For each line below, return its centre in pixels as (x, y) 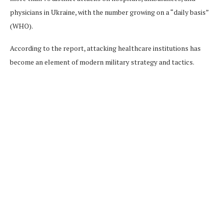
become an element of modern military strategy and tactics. (102, 62)
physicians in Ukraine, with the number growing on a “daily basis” (109, 12)
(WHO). (21, 26)
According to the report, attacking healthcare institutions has (105, 48)
